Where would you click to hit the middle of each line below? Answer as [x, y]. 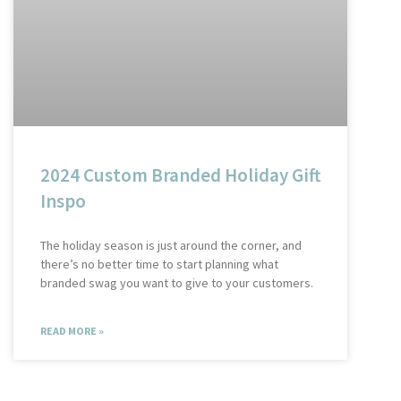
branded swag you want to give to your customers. [177, 282]
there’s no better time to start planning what [159, 264]
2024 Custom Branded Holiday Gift [180, 175]
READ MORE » [72, 330]
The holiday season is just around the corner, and [171, 245]
